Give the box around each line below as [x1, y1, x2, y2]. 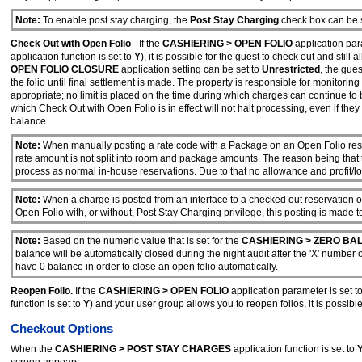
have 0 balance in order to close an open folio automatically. [15, 261, 278, 273]
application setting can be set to [119, 64, 262, 76]
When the [11, 343, 55, 355]
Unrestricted [262, 64, 320, 76]
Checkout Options [11, 322, 113, 335]
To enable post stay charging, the [40, 14, 190, 26]
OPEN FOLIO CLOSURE [11, 64, 119, 76]
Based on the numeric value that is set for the [42, 235, 242, 247]
